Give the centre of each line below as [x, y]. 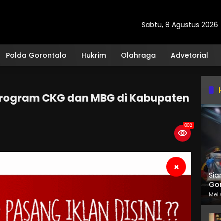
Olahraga [138, 55]
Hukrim [94, 55]
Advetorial [189, 55]
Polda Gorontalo [36, 55]
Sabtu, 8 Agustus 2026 [180, 24]
